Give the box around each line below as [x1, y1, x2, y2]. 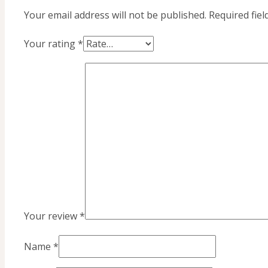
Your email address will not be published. [24, 8, 206, 22]
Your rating [24, 36, 78, 50]
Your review [24, 209, 80, 223]
